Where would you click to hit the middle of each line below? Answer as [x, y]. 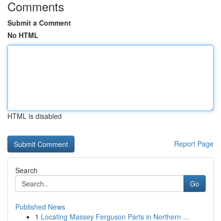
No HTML [23, 35]
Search [26, 170]
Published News [40, 207]
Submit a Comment [39, 23]
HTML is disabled [35, 116]
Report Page [194, 144]
